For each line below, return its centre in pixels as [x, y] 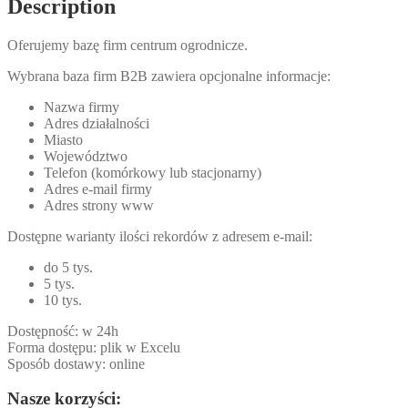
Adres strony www [99, 205]
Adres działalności [97, 123]
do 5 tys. [68, 267]
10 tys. [63, 300]
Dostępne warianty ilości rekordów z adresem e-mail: [160, 236]
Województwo [86, 156]
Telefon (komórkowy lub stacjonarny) [153, 172]
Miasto [63, 139]
